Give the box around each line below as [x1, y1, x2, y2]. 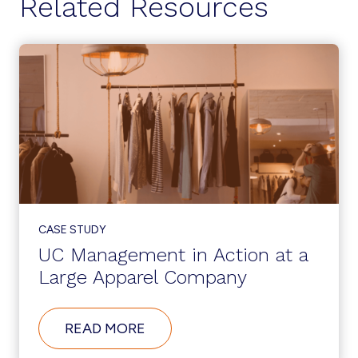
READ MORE [65, 320, 145, 337]
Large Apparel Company [38, 266, 247, 288]
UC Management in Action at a [38, 244, 308, 266]
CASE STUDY [38, 223, 106, 237]
